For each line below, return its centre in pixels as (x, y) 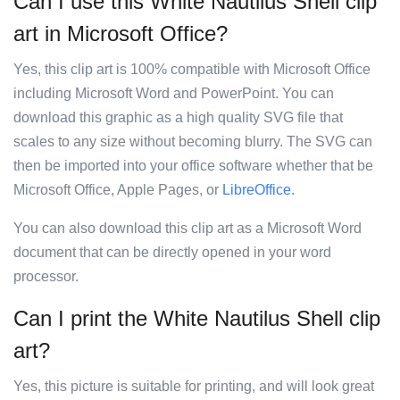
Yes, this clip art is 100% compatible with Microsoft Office (192, 69)
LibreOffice (257, 190)
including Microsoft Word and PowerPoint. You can (174, 93)
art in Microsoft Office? (121, 33)
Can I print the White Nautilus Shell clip (197, 318)
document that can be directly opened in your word (172, 252)
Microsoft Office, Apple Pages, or (118, 190)
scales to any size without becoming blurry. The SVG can (193, 142)
